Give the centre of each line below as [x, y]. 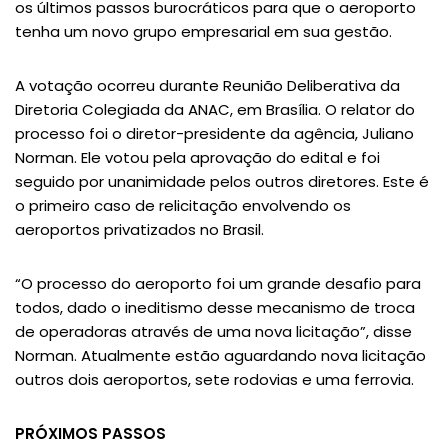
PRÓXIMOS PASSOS [90, 434]
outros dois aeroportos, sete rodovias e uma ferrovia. [214, 380]
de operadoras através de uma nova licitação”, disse [213, 332]
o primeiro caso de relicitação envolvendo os [183, 206]
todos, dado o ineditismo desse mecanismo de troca [215, 308]
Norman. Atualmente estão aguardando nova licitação [220, 356]
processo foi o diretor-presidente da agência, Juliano [214, 134]
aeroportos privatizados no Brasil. [139, 230]
